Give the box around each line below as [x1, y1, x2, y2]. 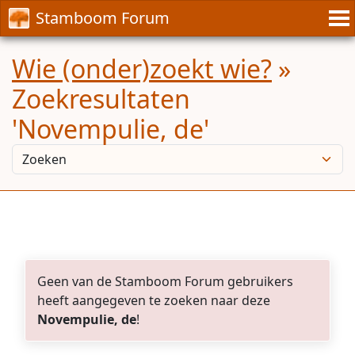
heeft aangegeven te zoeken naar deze [37, 292, 270, 309]
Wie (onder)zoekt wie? [12, 52, 272, 86]
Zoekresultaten [12, 82, 190, 116]
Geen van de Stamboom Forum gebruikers [37, 273, 293, 290]
